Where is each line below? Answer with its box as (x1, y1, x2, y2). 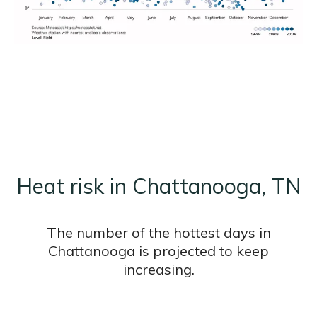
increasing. (122, 260, 195, 279)
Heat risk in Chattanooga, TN (16, 173, 301, 200)
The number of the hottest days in (46, 224, 271, 242)
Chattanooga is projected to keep (48, 242, 269, 260)
